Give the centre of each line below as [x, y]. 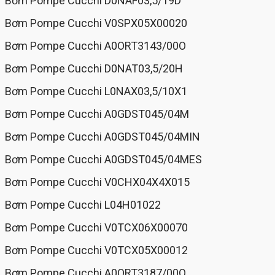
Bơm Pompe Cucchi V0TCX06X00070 [96, 228]
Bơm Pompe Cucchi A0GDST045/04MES [103, 160]
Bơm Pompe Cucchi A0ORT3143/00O [95, 46]
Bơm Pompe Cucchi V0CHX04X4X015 [97, 182]
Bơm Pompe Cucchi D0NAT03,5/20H [94, 69]
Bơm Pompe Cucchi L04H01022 [83, 205]
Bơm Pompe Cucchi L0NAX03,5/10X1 [96, 91]
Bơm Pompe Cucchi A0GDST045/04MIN [103, 137]
